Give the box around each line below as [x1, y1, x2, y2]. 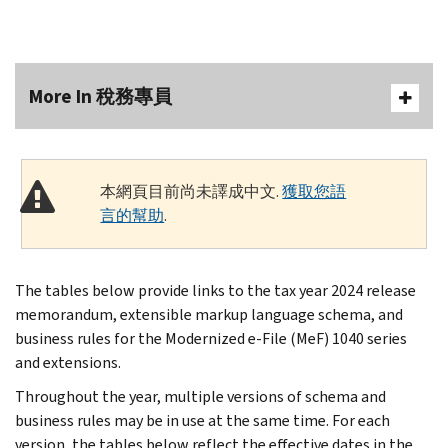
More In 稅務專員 [29, 83, 172, 109]
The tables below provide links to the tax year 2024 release [15, 279, 416, 301]
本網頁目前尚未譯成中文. [100, 180, 283, 202]
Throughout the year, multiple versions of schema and [15, 385, 386, 407]
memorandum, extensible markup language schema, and [15, 303, 403, 325]
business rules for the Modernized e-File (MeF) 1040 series [15, 327, 407, 349]
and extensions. [15, 351, 121, 373]
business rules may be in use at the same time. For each [15, 409, 390, 431]
